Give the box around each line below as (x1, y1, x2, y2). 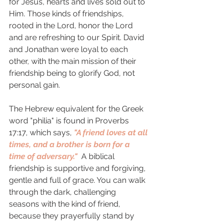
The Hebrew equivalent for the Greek (9, 104, 145, 113)
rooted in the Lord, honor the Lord (9, 21, 135, 30)
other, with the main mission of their (9, 56, 138, 66)
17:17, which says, (9, 128, 74, 137)
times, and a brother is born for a (9, 140, 132, 149)
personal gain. (9, 80, 62, 90)
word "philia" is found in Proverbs (9, 116, 131, 125)
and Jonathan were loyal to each (9, 45, 130, 54)
